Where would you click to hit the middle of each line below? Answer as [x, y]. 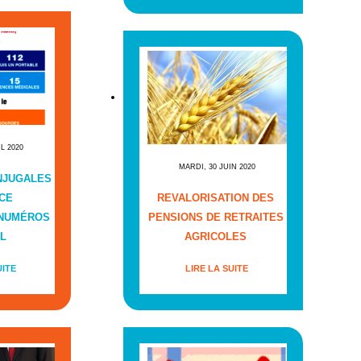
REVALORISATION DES [216, 197]
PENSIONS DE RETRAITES [216, 217]
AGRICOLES [216, 236]
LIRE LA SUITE [217, 268]
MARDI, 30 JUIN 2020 [217, 166]
